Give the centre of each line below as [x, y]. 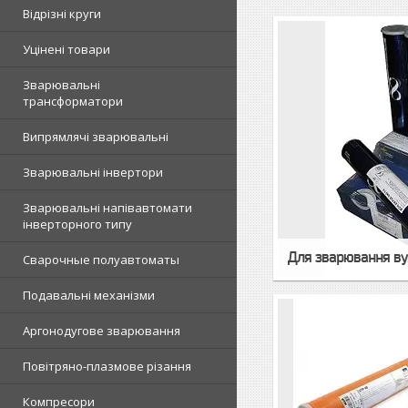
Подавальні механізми [89, 295]
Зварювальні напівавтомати [107, 208]
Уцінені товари [66, 49]
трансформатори [73, 101]
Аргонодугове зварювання [102, 331]
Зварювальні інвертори [93, 172]
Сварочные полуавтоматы [101, 260]
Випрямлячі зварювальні [96, 137]
